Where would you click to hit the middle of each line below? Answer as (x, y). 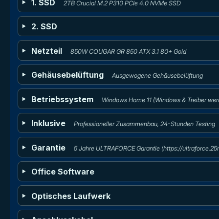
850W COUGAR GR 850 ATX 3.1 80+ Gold (128, 51)
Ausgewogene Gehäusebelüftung (157, 76)
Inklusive (49, 123)
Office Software (63, 172)
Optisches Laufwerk (71, 196)
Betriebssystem (63, 99)
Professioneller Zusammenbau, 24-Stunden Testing (144, 124)
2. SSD (44, 27)
